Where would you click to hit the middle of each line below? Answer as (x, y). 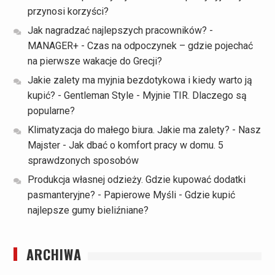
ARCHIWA (54, 254)
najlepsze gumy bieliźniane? (88, 211)
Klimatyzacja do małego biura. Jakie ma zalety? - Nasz (144, 130)
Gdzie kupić (210, 195)
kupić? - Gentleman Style (80, 96)
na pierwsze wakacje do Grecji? (95, 61)
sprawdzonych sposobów (83, 161)
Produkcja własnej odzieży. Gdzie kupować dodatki (136, 180)
